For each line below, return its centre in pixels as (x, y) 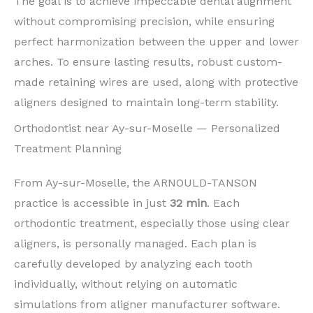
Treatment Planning (68, 149)
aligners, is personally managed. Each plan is (135, 244)
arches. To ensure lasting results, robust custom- (148, 62)
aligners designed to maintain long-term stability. (146, 103)
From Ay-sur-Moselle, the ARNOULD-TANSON (136, 183)
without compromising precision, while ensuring (144, 22)
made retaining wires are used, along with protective (156, 82)
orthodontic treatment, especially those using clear (152, 224)
